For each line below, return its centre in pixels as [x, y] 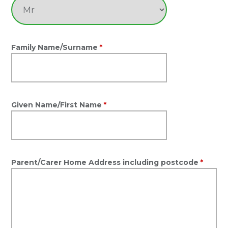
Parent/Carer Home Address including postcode [105, 162]
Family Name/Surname [55, 47]
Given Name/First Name [57, 105]
